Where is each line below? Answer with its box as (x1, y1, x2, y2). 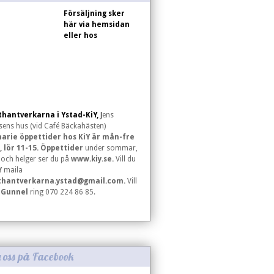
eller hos (64, 31, 97, 40)
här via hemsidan (64, 20, 130, 29)
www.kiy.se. (71, 155, 116, 163)
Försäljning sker (64, 9, 125, 18)
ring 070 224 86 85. (28, 188, 95, 196)
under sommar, (83, 144, 138, 152)
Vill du (116, 155, 136, 163)
